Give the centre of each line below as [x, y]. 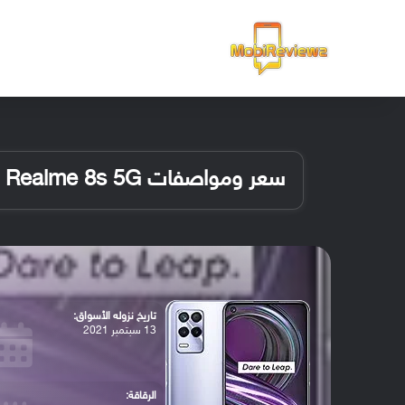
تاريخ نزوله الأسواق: [114, 316]
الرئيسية [37, 48]
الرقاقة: [141, 396]
